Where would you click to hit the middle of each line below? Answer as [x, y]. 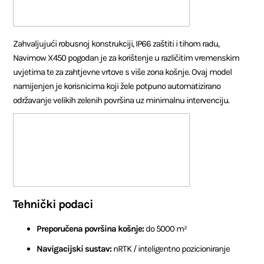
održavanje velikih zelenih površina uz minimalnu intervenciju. [121, 100]
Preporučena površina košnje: [90, 228]
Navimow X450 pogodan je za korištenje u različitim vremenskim [126, 57]
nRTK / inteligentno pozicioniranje [171, 248]
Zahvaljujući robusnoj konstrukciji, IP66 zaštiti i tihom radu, [116, 43]
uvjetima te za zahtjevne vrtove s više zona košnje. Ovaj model [123, 72]
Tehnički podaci [53, 204]
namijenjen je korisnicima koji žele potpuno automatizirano [117, 86]
